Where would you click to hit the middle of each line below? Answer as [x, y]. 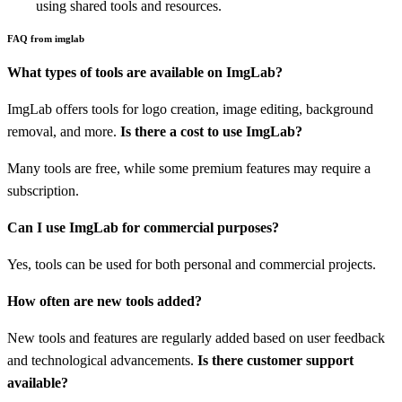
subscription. [43, 191]
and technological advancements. [102, 361]
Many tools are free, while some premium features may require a [189, 169]
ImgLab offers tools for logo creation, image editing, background [190, 109]
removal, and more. [64, 132]
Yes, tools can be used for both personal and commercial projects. [192, 265]
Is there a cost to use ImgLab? [211, 132]
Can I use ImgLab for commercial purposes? [143, 228]
